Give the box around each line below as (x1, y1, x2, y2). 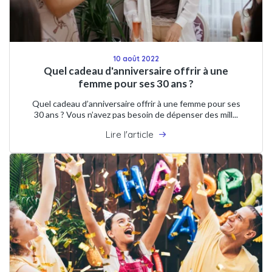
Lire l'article (106, 128, 154, 140)
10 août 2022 (113, 53, 159, 63)
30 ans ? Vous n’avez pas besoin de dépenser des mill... (34, 109, 238, 120)
